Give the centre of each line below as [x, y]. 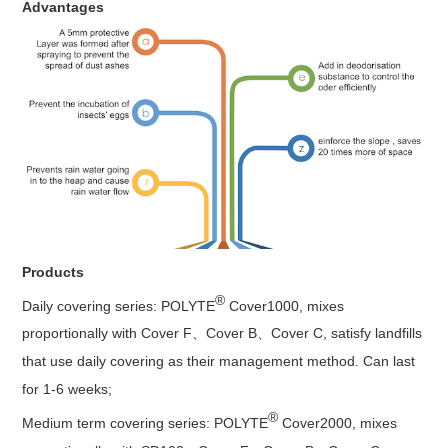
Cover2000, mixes [338, 423]
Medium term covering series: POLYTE [145, 423]
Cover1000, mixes [287, 305]
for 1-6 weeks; [69, 389]
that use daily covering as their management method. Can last [219, 361]
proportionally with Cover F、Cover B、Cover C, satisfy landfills [222, 333]
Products [53, 271]
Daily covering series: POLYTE [119, 305]
